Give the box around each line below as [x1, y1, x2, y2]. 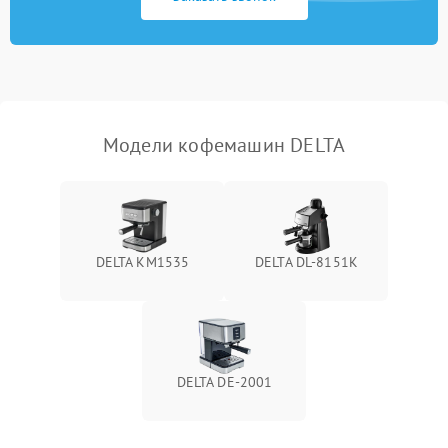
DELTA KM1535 [95, 253, 190, 271]
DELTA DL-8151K [254, 253, 359, 271]
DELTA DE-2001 [176, 373, 273, 391]
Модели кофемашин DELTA [102, 132, 346, 158]
